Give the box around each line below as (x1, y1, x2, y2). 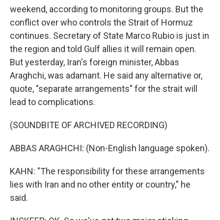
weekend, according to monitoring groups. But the (10, 4, 203, 14)
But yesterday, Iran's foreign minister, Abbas (10, 57, 179, 67)
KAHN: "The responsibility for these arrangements (10, 166, 205, 176)
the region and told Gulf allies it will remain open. (10, 44, 196, 54)
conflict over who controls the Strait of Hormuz (10, 17, 193, 27)
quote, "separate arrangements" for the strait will (10, 83, 197, 94)
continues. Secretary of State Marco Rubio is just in (10, 30, 209, 41)
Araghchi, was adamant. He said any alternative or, (10, 70, 202, 81)
